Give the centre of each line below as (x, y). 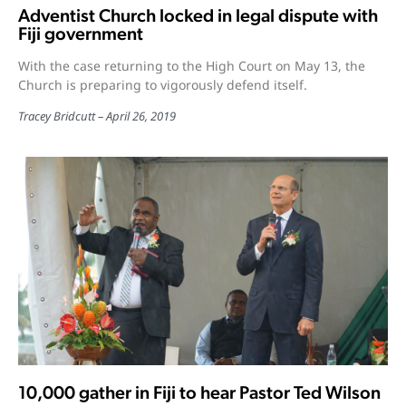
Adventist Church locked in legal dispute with (198, 15)
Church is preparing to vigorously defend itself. (163, 85)
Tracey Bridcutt (57, 116)
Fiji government (81, 34)
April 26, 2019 (141, 116)
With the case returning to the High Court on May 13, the (192, 66)
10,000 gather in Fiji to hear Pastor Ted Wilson (199, 392)
